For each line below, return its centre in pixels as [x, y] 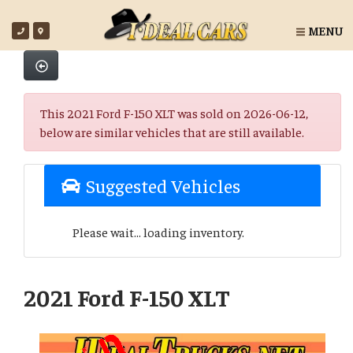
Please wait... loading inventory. [158, 232]
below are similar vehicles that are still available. [172, 132]
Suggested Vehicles [161, 186]
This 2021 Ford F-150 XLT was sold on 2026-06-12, [174, 113]
